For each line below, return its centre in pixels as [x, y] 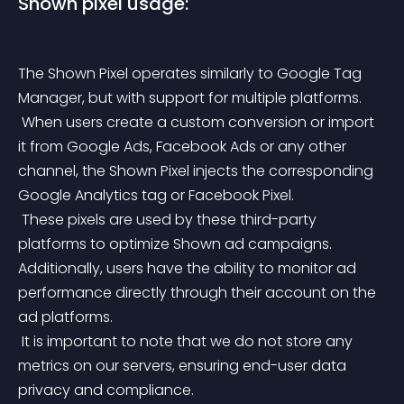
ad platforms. [65, 317]
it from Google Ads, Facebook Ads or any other [184, 147]
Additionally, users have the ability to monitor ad [189, 268]
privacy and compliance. [106, 390]
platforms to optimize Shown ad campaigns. [177, 244]
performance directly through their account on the [199, 293]
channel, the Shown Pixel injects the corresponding [197, 171]
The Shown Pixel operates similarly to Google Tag [192, 73]
